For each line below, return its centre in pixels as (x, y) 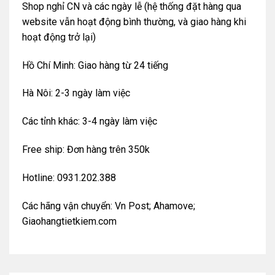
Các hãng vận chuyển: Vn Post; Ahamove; (108, 206)
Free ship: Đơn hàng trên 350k (86, 149)
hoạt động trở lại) (59, 37)
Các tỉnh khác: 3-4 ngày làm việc (89, 122)
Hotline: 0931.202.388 (69, 177)
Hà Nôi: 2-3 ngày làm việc (76, 93)
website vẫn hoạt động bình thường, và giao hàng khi (134, 21)
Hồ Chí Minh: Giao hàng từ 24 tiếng (95, 65)
